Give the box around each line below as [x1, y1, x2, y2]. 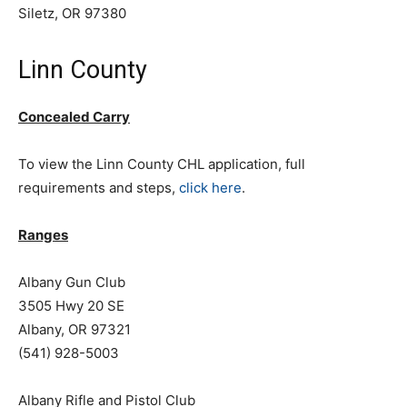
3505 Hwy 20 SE [18, 297, 124, 314]
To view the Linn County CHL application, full [18, 155, 305, 173]
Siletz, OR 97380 [18, 5, 126, 22]
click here [179, 179, 242, 196]
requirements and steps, [18, 179, 179, 196]
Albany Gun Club [18, 273, 125, 291]
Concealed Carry [18, 108, 130, 125]
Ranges [18, 226, 68, 243]
